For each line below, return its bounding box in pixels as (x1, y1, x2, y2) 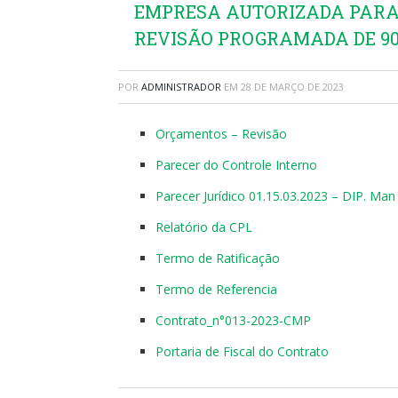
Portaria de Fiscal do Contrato (155, 342, 329, 360)
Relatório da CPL (155, 218, 252, 235)
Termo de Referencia (155, 280, 277, 298)
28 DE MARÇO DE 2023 (241, 79, 344, 93)
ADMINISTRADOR (141, 79, 221, 93)
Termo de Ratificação (155, 249, 280, 267)
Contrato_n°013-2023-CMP (155, 311, 311, 329)
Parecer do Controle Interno (155, 155, 317, 173)
